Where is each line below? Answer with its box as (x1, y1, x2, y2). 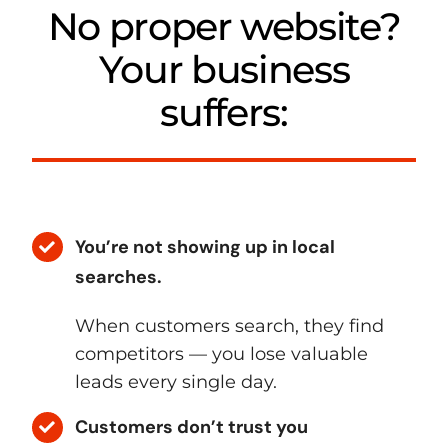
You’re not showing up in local (75, 234, 336, 259)
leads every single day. (75, 370, 278, 393)
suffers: (160, 88, 288, 136)
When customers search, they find (75, 314, 385, 337)
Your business (98, 45, 350, 93)
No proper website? (47, 2, 401, 50)
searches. (75, 264, 163, 289)
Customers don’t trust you (75, 415, 309, 440)
